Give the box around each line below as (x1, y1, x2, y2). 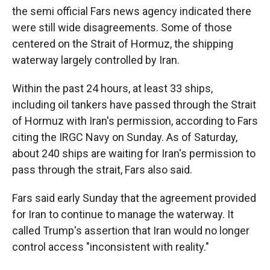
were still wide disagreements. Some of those (12, 21, 232, 34)
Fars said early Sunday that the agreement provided (12, 192, 256, 204)
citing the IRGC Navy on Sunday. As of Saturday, (12, 131, 237, 143)
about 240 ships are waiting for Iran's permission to (12, 147, 256, 160)
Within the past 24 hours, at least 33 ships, (12, 82, 213, 95)
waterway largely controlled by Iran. (12, 54, 180, 66)
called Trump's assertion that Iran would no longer (12, 224, 250, 237)
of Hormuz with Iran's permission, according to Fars (12, 115, 258, 127)
